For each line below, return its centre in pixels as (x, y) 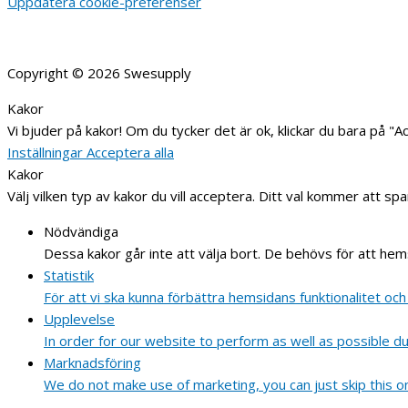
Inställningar (47, 152)
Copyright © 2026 (66, 72)
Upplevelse (79, 318)
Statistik (69, 275)
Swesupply (158, 72)
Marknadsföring (92, 362)
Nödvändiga (81, 231)
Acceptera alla (130, 152)
